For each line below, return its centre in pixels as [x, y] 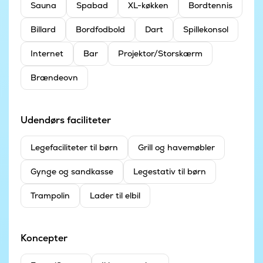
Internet [47, 54]
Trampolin [50, 196]
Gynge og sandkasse [72, 172]
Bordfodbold [100, 30]
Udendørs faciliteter [66, 120]
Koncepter [44, 238]
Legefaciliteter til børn [74, 148]
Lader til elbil [115, 196]
